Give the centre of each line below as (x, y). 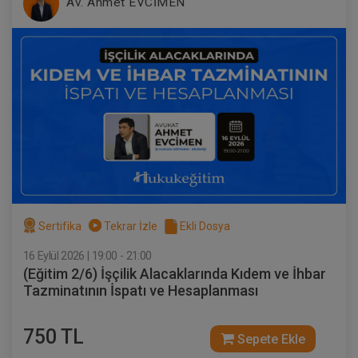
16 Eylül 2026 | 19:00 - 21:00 (88, 256)
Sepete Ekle (270, 339)
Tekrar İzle (131, 227)
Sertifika (60, 227)
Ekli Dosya (205, 227)
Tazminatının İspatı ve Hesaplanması (141, 290)
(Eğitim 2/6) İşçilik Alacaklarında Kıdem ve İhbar (175, 273)
